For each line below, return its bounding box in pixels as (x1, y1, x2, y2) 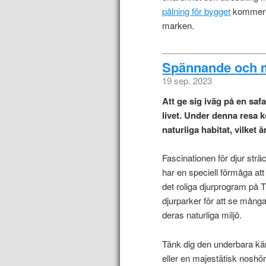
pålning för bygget (162, 5, 231, 18)
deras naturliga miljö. (162, 208, 242, 221)
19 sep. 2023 (162, 74, 213, 87)
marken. (162, 19, 195, 32)
